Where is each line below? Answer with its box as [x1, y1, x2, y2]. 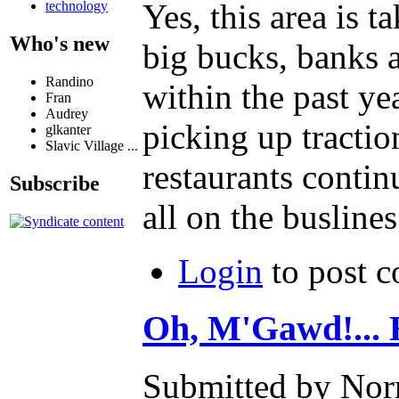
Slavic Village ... [45, 137, 138, 153]
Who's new [10, 31, 110, 55]
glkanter [45, 121, 91, 137]
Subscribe [10, 171, 100, 195]
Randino [45, 73, 94, 89]
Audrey [45, 105, 88, 121]
